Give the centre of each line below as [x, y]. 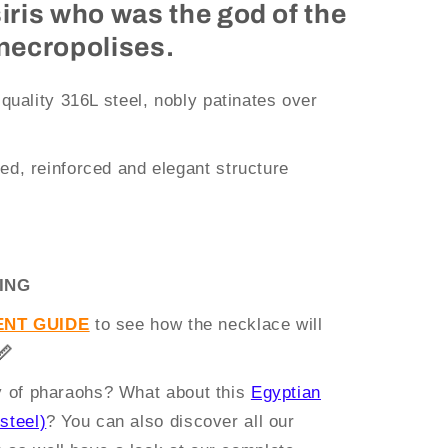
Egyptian [285, 393]
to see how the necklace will [206, 325]
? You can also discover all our [170, 422]
